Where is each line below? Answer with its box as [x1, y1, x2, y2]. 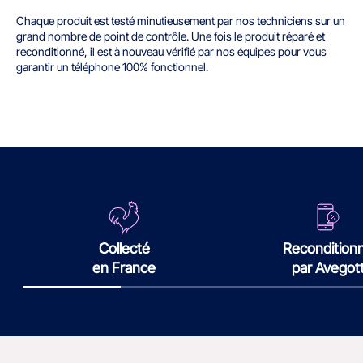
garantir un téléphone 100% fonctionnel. [16, 59, 208, 74]
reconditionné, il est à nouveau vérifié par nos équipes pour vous [16, 44, 327, 58]
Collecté [98, 239, 150, 257]
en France [92, 258, 156, 276]
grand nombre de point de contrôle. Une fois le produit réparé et [16, 28, 325, 43]
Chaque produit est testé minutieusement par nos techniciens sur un [16, 13, 345, 28]
